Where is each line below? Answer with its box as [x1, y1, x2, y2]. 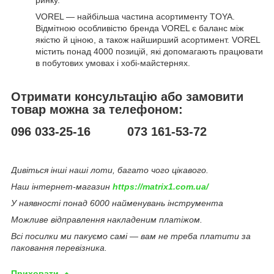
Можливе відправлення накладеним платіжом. [11, 215, 202, 225]
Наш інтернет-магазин [11, 182, 113, 192]
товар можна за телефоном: [11, 102, 183, 116]
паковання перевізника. [11, 243, 107, 253]
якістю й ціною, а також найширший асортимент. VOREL [35, 34, 260, 45]
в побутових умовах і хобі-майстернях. [35, 57, 190, 68]
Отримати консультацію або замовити [11, 89, 243, 103]
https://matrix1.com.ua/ [113, 182, 209, 192]
